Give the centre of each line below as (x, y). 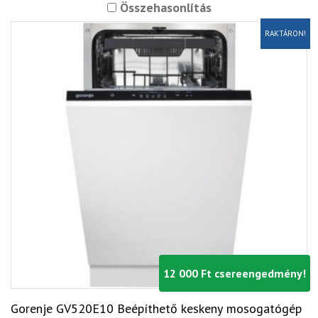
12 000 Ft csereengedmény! (235, 273)
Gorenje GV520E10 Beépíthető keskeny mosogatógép (156, 308)
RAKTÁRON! (285, 33)
